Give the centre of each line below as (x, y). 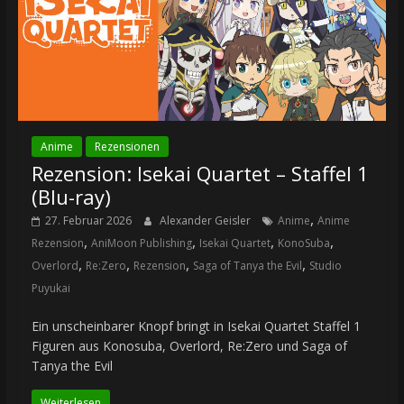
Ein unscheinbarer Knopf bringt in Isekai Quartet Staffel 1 (196, 326)
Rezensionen (127, 147)
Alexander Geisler (206, 221)
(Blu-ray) (71, 197)
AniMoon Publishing (141, 243)
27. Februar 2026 (88, 221)
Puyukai (50, 289)
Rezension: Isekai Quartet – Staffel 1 (200, 174)
